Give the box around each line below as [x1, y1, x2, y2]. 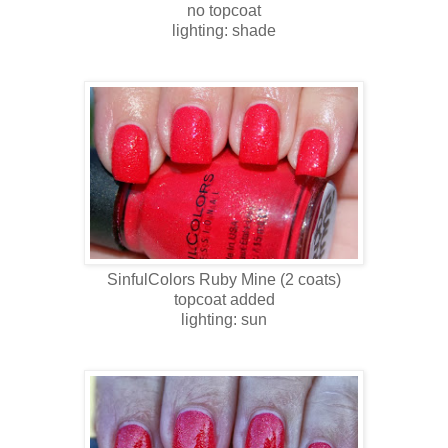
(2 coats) [276, 270, 341, 288]
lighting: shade [172, 21, 276, 39]
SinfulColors [107, 270, 199, 288]
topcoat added [173, 290, 275, 308]
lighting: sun [181, 310, 267, 328]
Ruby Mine [199, 270, 276, 288]
